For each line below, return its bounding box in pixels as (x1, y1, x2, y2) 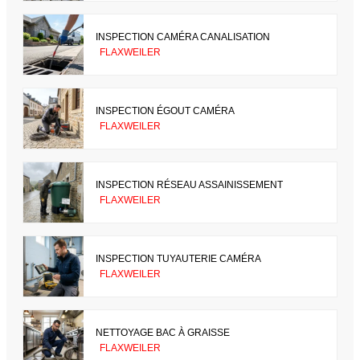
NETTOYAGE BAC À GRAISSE (96, 326, 230, 338)
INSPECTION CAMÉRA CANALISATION (96, 31, 270, 43)
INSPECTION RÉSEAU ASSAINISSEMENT (96, 178, 283, 190)
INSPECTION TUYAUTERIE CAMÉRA (96, 252, 261, 264)
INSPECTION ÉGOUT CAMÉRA (96, 104, 235, 117)
